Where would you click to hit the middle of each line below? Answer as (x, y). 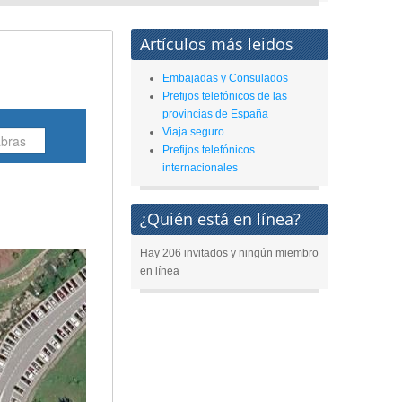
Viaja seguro (193, 132)
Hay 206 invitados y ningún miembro (229, 253)
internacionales (200, 168)
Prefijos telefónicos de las (225, 96)
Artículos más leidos (217, 44)
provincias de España (215, 114)
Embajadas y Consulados (225, 78)
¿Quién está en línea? (220, 219)
